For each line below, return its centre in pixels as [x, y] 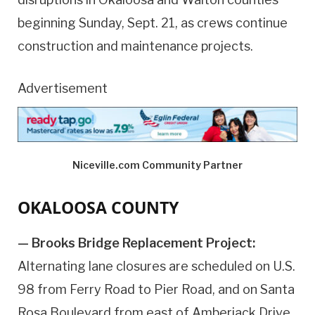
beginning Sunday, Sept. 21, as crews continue [153, 22]
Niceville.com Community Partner [157, 165]
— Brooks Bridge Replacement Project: [136, 243]
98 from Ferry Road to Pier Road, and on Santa [156, 290]
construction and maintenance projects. [135, 46]
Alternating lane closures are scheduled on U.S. [156, 266]
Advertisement [63, 89]
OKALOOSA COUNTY [98, 208]
